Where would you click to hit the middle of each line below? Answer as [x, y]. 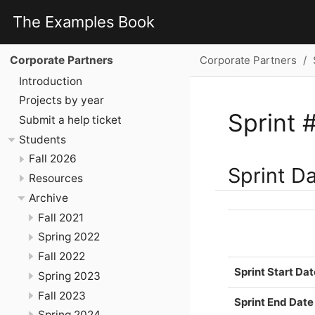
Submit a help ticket [70, 120]
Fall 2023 [62, 295]
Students [43, 139]
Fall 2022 [62, 257]
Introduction [51, 81]
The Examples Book [84, 22]
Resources [56, 179]
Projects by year [62, 101]
